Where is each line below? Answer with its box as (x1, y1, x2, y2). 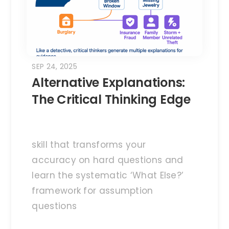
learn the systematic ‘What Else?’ (32, 169, 184, 181)
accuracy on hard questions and (32, 153, 184, 166)
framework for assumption (32, 184, 153, 197)
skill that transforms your (32, 138, 146, 151)
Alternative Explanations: (32, 74, 185, 91)
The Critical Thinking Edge (32, 90, 191, 108)
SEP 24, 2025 (32, 61, 78, 72)
